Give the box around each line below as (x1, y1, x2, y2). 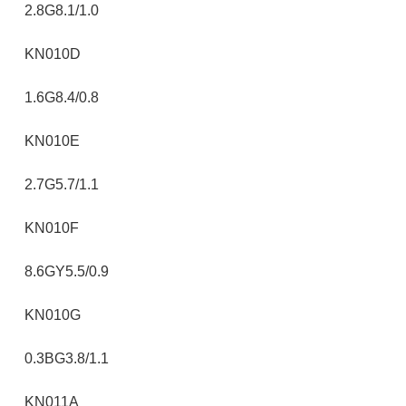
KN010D (24, 46, 81, 62)
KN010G (24, 307, 81, 323)
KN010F (24, 220, 79, 236)
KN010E (24, 133, 80, 149)
